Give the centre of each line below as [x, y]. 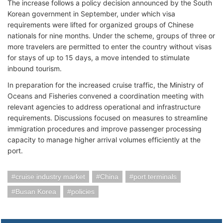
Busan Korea [36, 192]
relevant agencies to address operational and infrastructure [104, 107]
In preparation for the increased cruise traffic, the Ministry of [106, 85]
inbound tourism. [35, 68]
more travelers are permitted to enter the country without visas [110, 47]
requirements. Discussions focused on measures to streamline [108, 118]
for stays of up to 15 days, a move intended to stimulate [99, 57]
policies [83, 192]
